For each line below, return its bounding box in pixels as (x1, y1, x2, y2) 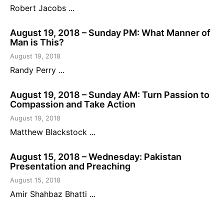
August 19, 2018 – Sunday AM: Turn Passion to (10, 89, 209, 100)
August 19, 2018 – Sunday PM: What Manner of (10, 27, 210, 38)
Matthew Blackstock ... (10, 127, 95, 137)
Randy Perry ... (10, 65, 64, 75)
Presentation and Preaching (10, 161, 130, 172)
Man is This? (10, 37, 64, 48)
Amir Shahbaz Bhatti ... (10, 189, 95, 199)
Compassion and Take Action (10, 99, 135, 110)
